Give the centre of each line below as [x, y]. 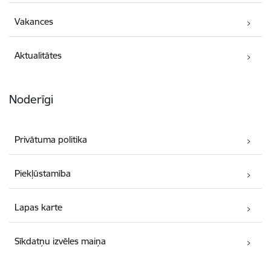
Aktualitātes [38, 55]
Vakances [34, 21]
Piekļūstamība [43, 174]
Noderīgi [31, 99]
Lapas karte [39, 207]
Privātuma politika [51, 140]
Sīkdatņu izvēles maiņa [60, 241]
